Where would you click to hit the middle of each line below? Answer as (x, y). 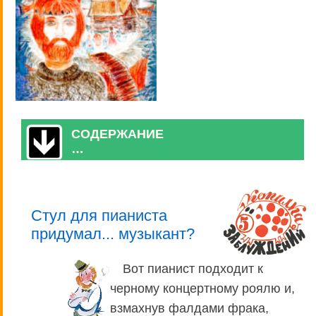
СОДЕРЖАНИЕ (117, 134)
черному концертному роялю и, (202, 289)
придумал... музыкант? (113, 234)
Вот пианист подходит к (193, 269)
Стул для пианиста (99, 216)
